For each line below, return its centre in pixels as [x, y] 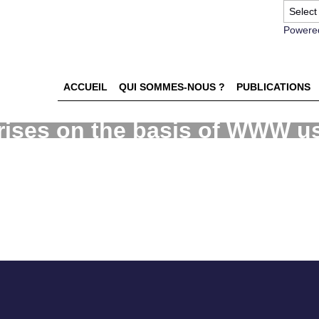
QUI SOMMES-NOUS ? [172, 87]
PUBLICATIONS [273, 87]
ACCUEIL [85, 87]
